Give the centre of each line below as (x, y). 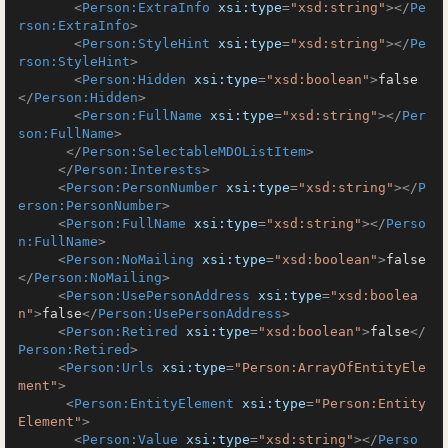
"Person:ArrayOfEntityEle (330, 367)
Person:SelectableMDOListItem (194, 151)
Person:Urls (110, 367)
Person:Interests (138, 169)
